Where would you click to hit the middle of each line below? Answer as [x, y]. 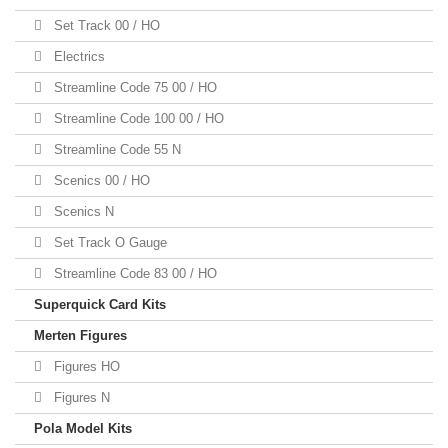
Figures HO [85, 366]
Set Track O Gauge [108, 242]
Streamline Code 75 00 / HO [133, 87]
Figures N [80, 397]
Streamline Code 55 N [115, 149]
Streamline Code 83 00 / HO [133, 273]
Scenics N [82, 211]
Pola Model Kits [83, 428]
